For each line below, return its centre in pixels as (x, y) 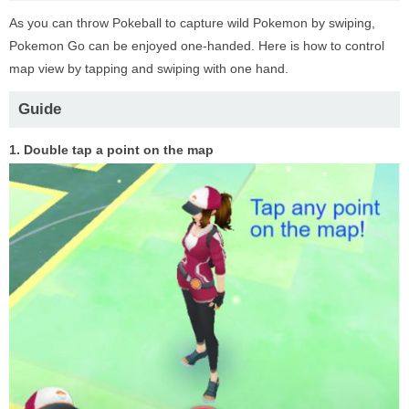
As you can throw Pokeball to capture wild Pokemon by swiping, (192, 22)
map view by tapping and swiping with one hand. (149, 68)
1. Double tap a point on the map (111, 149)
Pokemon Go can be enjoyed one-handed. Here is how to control (197, 45)
